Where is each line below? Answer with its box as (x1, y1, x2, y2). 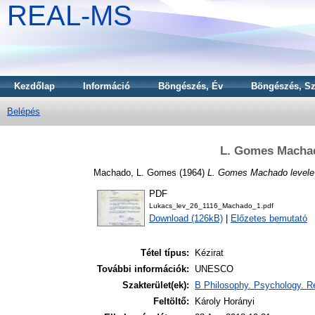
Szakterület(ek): (122, 280, 189, 291)
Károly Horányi (195, 296, 255, 307)
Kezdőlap (14, 81, 55, 91)
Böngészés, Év (158, 81, 223, 91)
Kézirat (195, 247, 224, 259)
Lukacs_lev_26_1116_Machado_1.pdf (149, 202, 274, 210)
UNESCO (195, 264, 233, 275)
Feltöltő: (153, 296, 189, 307)
